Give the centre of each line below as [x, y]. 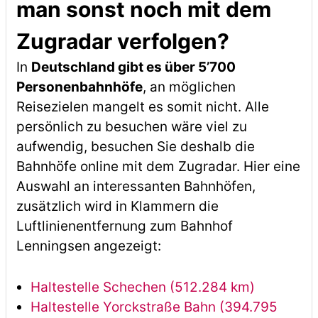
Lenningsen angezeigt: [88, 246]
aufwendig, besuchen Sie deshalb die [135, 147]
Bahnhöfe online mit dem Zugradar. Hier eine [158, 166]
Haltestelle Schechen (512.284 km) [142, 287]
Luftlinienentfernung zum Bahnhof [124, 226]
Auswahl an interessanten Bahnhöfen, [136, 186]
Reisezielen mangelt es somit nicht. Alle [142, 107]
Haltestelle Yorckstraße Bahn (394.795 [154, 307]
